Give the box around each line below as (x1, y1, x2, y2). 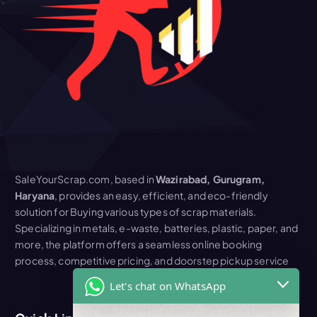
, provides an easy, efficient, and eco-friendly (54, 189, 268, 202)
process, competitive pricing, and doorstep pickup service (15, 254, 289, 267)
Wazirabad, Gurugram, (156, 173, 265, 186)
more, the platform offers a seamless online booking (15, 238, 263, 251)
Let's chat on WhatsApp (110, 278, 226, 293)
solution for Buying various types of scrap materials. (15, 205, 257, 219)
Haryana (15, 189, 55, 202)
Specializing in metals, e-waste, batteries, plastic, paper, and (15, 221, 298, 235)
